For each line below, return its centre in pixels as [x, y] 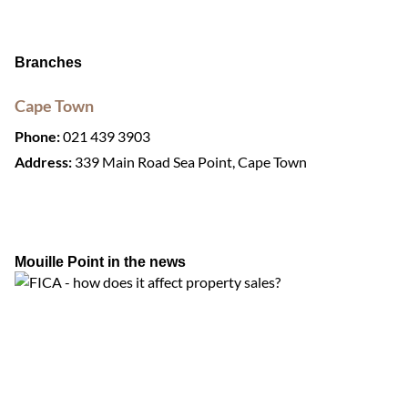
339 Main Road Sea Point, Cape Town [191, 162]
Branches [48, 62]
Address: [43, 162]
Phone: [37, 136]
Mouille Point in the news [100, 262]
